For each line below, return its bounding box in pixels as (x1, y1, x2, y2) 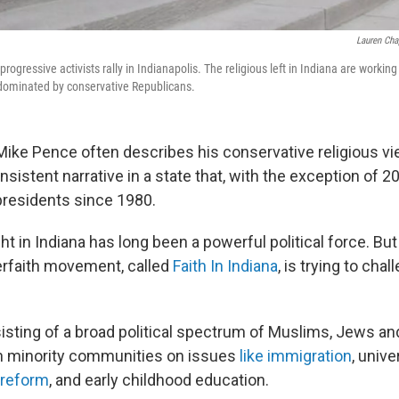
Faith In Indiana (173, 256, 278, 275)
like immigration (240, 346, 352, 365)
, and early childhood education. (49, 370, 269, 389)
